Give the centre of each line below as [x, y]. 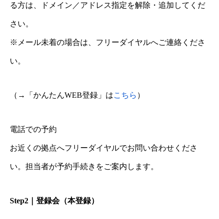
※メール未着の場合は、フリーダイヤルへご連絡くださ [108, 43]
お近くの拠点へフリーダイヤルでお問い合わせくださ [104, 148]
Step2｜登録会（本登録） [54, 201]
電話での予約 [33, 130]
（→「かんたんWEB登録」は [62, 95]
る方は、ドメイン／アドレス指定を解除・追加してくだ [108, 5]
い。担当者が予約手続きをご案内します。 [84, 167]
